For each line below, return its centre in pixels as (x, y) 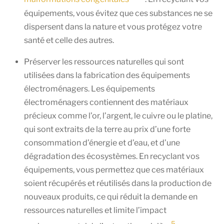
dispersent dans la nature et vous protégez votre (113, 26)
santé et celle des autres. (69, 40)
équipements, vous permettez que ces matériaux (114, 169)
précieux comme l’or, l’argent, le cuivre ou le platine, (118, 115)
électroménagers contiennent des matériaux (106, 102)
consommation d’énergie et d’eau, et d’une (102, 142)
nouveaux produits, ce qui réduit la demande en (111, 196)
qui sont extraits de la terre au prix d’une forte (107, 129)
